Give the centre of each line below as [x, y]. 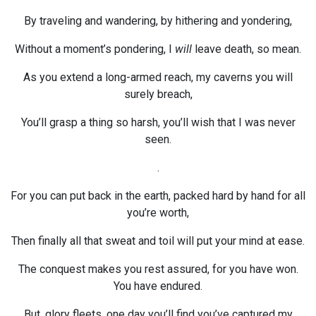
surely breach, [158, 94]
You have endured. [158, 286]
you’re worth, [158, 213]
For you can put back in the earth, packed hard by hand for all [158, 196]
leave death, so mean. [247, 49]
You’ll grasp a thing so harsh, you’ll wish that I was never [158, 122]
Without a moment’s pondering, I [95, 49]
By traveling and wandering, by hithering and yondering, [158, 21]
